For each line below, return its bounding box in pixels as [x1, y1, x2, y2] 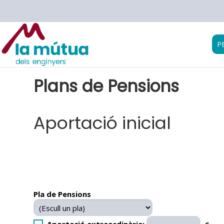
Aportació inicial [33, 110, 171, 135]
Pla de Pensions [33, 189, 91, 199]
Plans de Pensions [33, 74, 179, 98]
